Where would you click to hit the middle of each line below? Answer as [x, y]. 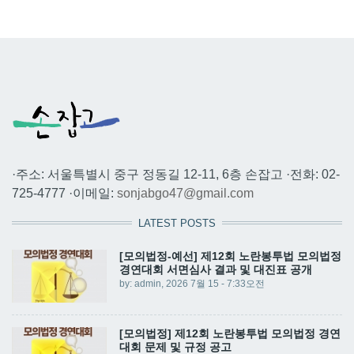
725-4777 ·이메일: [64, 193]
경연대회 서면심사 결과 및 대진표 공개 [216, 269]
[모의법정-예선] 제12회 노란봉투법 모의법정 [230, 256]
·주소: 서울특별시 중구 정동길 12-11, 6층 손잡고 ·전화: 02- [176, 174]
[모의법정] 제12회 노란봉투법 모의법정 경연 [230, 334]
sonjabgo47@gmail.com [185, 193]
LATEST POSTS [177, 223]
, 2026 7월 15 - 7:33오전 [213, 283]
